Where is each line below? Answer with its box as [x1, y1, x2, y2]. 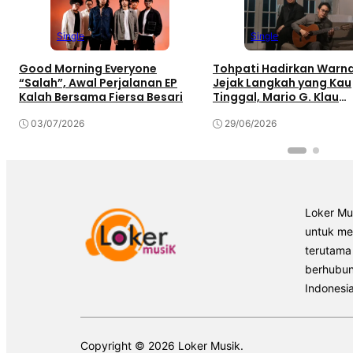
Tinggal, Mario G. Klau [213, 89, 339, 106]
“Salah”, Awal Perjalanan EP [19, 75, 177, 91]
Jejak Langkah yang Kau [213, 75, 351, 91]
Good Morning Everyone [19, 61, 157, 77]
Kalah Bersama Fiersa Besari [19, 89, 183, 106]
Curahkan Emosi [213, 103, 306, 120]
